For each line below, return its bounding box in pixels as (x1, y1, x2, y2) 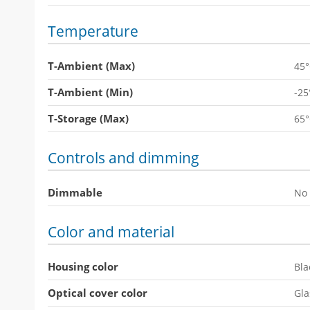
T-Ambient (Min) (48, 85, 133, 99)
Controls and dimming (48, 148, 199, 167)
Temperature (48, 21, 138, 41)
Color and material (48, 222, 174, 241)
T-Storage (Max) (48, 111, 129, 125)
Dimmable (48, 185, 102, 199)
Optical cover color (48, 286, 147, 300)
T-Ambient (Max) (48, 59, 135, 73)
